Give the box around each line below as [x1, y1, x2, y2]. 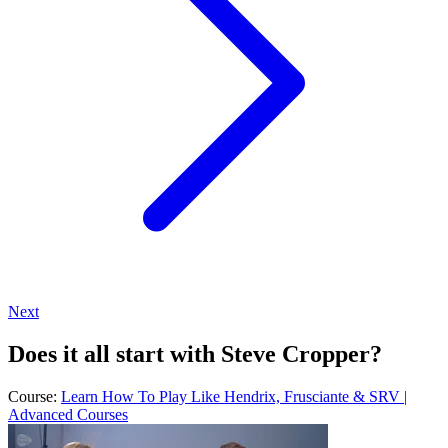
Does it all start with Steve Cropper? [8, 340, 382, 367]
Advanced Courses [8, 405, 128, 423]
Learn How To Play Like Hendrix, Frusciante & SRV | [61, 387, 407, 405]
